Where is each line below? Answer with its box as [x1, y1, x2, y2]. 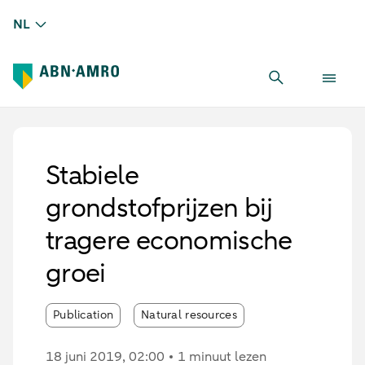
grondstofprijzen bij [46, 191, 273, 226]
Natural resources [141, 307, 237, 323]
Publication [53, 307, 114, 323]
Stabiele [46, 158, 139, 193]
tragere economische [46, 223, 292, 258]
